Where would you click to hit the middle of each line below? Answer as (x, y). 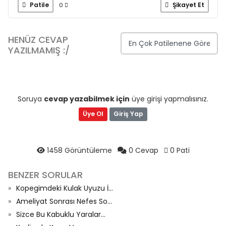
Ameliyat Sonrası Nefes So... (64, 201)
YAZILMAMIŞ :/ (39, 50)
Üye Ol (93, 114)
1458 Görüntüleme (79, 150)
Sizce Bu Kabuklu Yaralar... (61, 214)
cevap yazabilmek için (87, 99)
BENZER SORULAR (45, 175)
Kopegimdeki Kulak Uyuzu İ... (65, 188)
